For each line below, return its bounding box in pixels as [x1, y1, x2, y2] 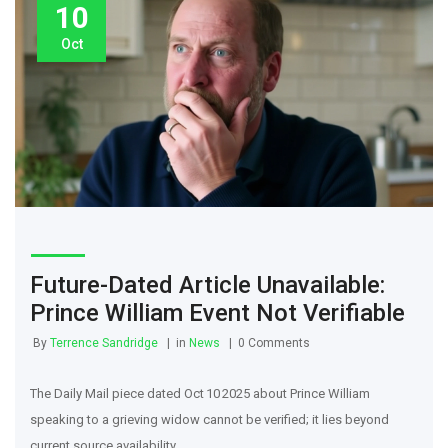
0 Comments [238, 336, 310, 351]
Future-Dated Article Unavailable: [30, 271, 385, 300]
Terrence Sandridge [50, 336, 158, 351]
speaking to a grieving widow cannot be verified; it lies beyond [30, 412, 389, 428]
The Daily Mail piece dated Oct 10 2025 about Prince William [30, 386, 370, 402]
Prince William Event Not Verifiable [30, 299, 405, 328]
